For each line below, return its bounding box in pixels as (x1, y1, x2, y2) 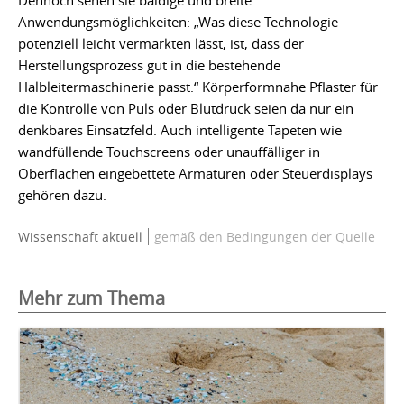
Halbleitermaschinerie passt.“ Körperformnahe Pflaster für (18, 78, 378, 96)
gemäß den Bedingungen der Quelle (151, 228, 375, 246)
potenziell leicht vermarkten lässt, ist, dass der (18, 34, 304, 53)
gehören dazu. (18, 186, 106, 205)
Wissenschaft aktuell (18, 228, 142, 246)
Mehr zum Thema (18, 286, 165, 311)
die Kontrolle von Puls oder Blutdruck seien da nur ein (18, 99, 353, 118)
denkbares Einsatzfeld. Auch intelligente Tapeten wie (18, 121, 342, 140)
